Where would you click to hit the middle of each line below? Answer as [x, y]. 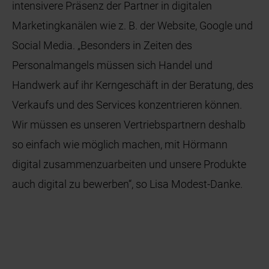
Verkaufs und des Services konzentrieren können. [127, 104]
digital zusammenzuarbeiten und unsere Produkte [129, 164]
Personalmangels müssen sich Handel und [113, 65]
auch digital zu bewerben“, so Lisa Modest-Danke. [128, 184]
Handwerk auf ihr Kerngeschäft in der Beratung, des [133, 85]
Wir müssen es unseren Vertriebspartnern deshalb [129, 124]
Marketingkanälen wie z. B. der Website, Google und [133, 25]
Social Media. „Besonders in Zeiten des [102, 45]
